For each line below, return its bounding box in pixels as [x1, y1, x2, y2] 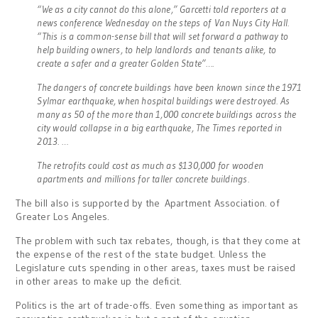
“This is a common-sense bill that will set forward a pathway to [37, 29, 289, 43]
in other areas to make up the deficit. [16, 274, 182, 287]
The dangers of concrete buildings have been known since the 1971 [37, 80, 302, 94]
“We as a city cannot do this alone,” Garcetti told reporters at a [37, 2, 287, 16]
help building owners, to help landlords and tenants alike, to [37, 43, 277, 56]
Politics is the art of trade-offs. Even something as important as [16, 298, 299, 312]
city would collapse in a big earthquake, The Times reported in [37, 121, 283, 134]
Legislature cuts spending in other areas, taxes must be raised [16, 261, 296, 274]
